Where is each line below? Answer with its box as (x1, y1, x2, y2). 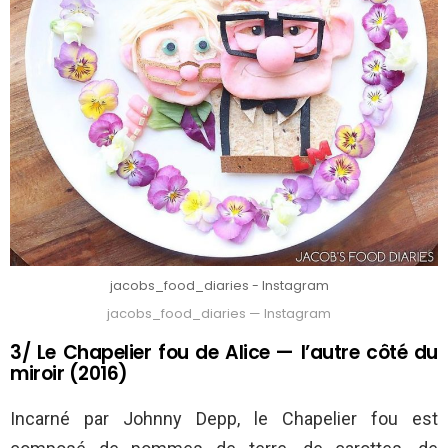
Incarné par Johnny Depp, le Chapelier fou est (10, 407, 438, 429)
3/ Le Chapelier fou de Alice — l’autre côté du (10, 338, 438, 366)
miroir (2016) (10, 359, 128, 387)
